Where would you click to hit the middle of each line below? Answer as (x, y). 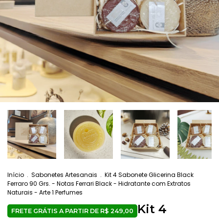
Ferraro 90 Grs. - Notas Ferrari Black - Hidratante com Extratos (99, 184)
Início (16, 175)
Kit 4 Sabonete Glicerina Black (149, 175)
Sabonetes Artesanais (64, 175)
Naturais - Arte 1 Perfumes (45, 192)
